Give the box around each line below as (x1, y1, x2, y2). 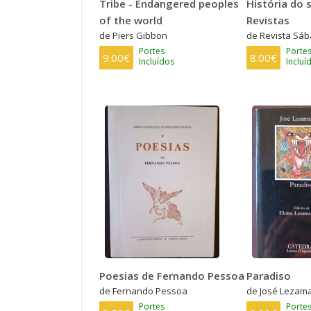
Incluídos (139, 55, 174, 67)
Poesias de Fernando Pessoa (99, 268, 244, 283)
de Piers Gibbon (99, 28, 167, 42)
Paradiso (246, 268, 291, 283)
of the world (99, 12, 162, 27)
